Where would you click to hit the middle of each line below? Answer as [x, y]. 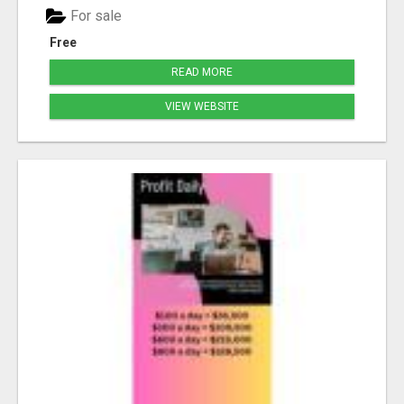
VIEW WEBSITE [202, 107]
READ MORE [202, 73]
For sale [94, 16]
